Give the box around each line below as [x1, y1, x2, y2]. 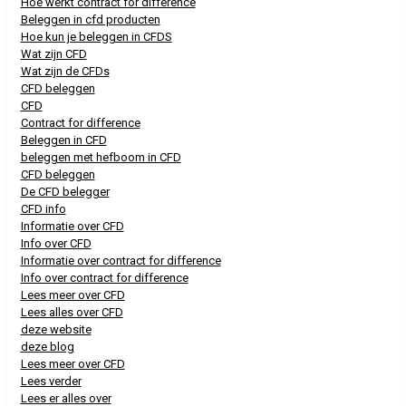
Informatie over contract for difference [20, 254, 221, 267]
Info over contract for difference [20, 271, 188, 285]
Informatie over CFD [20, 219, 124, 233]
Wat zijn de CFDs [20, 64, 110, 78]
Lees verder [20, 374, 82, 388]
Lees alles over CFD [20, 305, 123, 319]
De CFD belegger [20, 185, 110, 198]
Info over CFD [20, 237, 92, 250]
